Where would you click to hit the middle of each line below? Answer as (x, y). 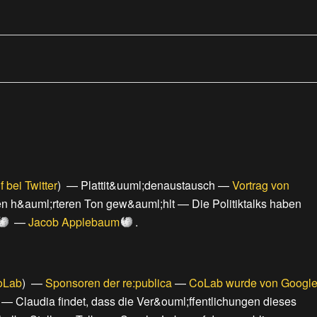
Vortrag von (261, 185)
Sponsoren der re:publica (109, 283)
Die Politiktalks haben (247, 204)
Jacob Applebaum (74, 222)
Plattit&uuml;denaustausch (148, 185)
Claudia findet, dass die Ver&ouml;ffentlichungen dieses (156, 301)
